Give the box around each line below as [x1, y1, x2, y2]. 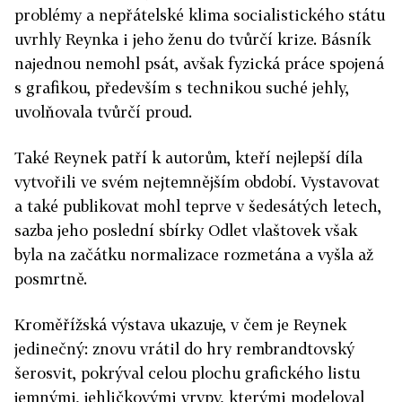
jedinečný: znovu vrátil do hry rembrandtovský [14, 339, 354, 359]
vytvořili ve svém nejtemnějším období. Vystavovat [14, 172, 380, 192]
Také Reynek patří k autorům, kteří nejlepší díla [14, 148, 363, 168]
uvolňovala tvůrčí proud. [14, 102, 192, 122]
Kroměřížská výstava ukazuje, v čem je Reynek [14, 315, 346, 335]
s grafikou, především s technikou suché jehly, [14, 78, 349, 98]
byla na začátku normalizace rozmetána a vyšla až [14, 245, 373, 265]
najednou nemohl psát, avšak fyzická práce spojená [14, 54, 384, 74]
